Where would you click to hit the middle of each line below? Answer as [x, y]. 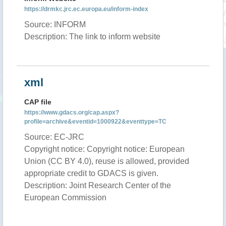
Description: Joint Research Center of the [98, 185]
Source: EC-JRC [54, 137]
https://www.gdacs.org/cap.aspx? [72, 112]
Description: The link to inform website [92, 37]
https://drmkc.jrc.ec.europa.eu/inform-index [86, 9]
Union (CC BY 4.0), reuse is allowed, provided [107, 161]
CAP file [38, 102]
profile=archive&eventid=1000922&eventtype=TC [95, 122]
